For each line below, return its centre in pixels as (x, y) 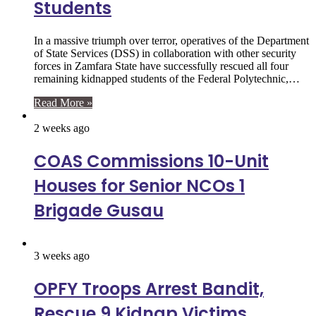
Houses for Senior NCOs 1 (139, 186)
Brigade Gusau (99, 210)
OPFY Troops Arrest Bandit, (149, 288)
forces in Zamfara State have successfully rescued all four (161, 66)
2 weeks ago (62, 128)
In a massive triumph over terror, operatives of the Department (171, 41)
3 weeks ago (62, 255)
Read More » (63, 103)
